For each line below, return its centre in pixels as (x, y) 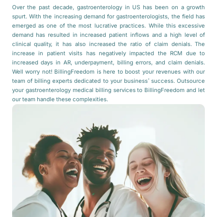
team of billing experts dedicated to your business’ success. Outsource (108, 81)
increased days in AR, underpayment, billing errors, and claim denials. (108, 63)
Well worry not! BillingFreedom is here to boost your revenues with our (108, 72)
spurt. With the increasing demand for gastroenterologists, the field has (108, 17)
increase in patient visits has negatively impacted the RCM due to (108, 54)
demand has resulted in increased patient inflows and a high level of (108, 35)
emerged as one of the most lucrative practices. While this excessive (108, 26)
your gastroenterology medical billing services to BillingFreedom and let (108, 90)
